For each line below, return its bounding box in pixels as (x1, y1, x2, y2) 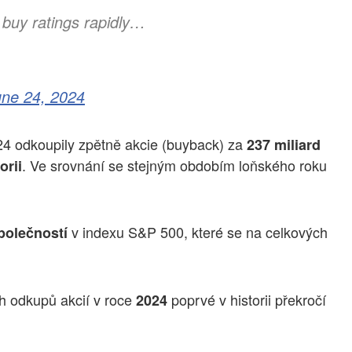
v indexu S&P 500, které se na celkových (68, 222, 328, 243)
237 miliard (247, 134, 321, 155)
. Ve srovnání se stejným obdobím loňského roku (22, 154, 327, 175)
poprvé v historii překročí (167, 288, 326, 310)
